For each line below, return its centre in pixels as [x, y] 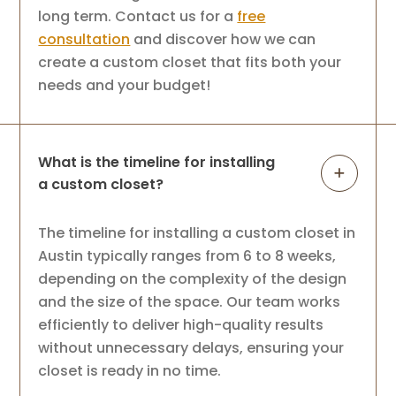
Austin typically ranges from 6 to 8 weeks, [187, 256]
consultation [84, 40]
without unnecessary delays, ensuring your [191, 348]
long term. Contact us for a [138, 17]
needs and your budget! [125, 86]
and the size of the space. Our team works [190, 302]
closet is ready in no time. [130, 371]
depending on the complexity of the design [193, 279]
